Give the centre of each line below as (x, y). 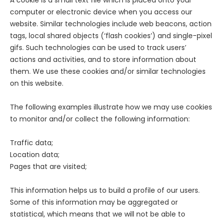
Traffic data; (31, 143)
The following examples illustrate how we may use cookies (111, 107)
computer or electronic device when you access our (101, 12)
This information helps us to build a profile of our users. (105, 191)
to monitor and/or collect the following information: (100, 119)
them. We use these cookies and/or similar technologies (108, 72)
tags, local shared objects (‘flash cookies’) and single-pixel (111, 36)
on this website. (37, 83)
